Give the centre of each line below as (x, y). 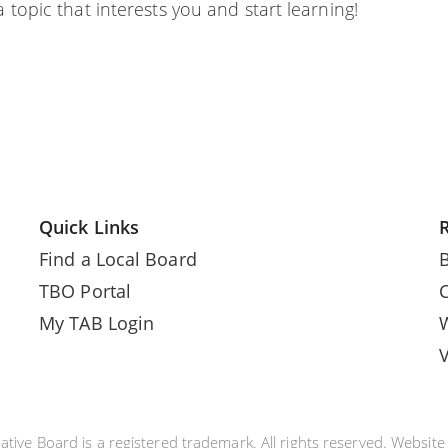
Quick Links (89, 227)
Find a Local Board (118, 259)
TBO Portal (85, 291)
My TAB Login (97, 323)
